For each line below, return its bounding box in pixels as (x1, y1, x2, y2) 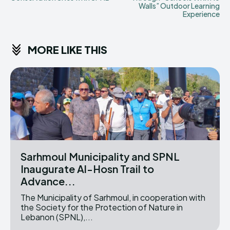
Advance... (21, 175, 75, 188)
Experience (182, 9, 220, 18)
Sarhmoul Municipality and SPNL (21, 150, 180, 163)
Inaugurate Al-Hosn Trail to (21, 162, 154, 176)
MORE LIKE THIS (28, 43, 107, 56)
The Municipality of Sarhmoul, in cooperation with (21, 192, 205, 203)
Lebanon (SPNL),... (21, 212, 93, 223)
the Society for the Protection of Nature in (21, 202, 183, 213)
